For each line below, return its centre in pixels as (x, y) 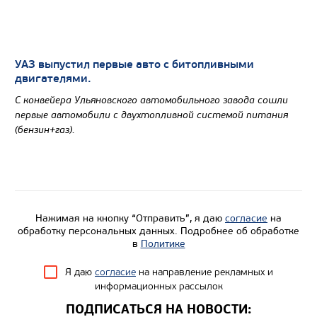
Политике (163, 243)
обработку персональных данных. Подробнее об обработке (158, 231)
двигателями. (53, 78)
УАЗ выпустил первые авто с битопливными (134, 64)
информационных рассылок (158, 286)
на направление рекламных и (204, 272)
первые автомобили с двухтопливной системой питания (151, 115)
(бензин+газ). (45, 129)
